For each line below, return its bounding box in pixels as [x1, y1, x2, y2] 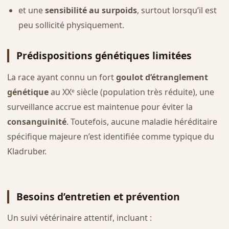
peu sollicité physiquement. [18, 19, 124, 31]
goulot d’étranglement [116, 71, 208, 83]
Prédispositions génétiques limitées [16, 49, 192, 63]
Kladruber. [7, 145, 47, 157]
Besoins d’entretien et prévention [16, 189, 180, 203]
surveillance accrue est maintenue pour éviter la [7, 101, 193, 112]
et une [18, 5, 45, 16]
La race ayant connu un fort [7, 71, 116, 83]
